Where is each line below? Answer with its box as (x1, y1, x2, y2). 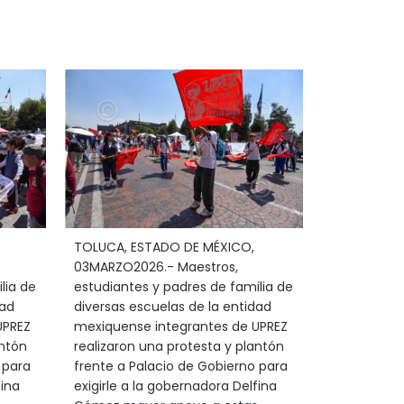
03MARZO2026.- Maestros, (73, 258, 238, 276)
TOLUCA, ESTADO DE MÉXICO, (73, 238, 254, 256)
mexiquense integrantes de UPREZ (73, 317, 288, 335)
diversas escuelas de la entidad (73, 298, 271, 316)
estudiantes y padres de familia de (73, 278, 293, 296)
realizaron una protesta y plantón (73, 337, 284, 355)
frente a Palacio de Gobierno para (73, 357, 288, 375)
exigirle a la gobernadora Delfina (73, 377, 277, 395)
